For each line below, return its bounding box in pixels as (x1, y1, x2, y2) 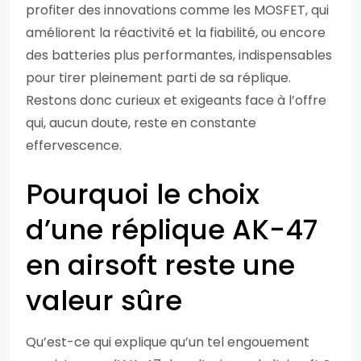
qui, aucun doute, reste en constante (26, 114, 256, 132)
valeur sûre (26, 281, 182, 320)
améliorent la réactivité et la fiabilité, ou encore (26, 23, 326, 42)
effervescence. (26, 136, 122, 155)
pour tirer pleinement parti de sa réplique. (26, 68, 291, 87)
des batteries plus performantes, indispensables (26, 46, 332, 64)
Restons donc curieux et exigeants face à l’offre (26, 91, 326, 110)
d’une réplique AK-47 (26, 210, 317, 249)
